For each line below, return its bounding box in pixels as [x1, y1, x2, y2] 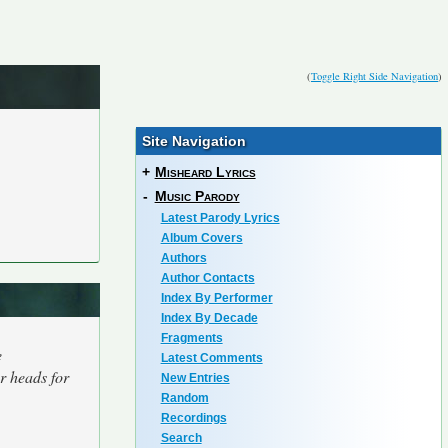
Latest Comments [160, 351, 263, 365]
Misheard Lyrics [154, 164, 256, 180]
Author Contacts [160, 271, 255, 285]
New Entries [160, 371, 230, 385]
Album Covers [160, 231, 243, 245]
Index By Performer [160, 291, 273, 305]
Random [160, 391, 209, 405]
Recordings [160, 411, 227, 425]
